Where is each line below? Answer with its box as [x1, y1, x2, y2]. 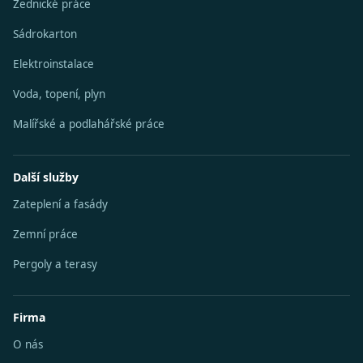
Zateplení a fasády [13, 197, 108, 211]
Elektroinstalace [13, 57, 94, 71]
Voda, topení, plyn [13, 87, 105, 101]
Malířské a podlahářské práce [13, 117, 164, 131]
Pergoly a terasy [13, 257, 97, 271]
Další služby [13, 169, 79, 185]
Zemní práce [13, 227, 78, 241]
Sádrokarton [13, 27, 77, 41]
